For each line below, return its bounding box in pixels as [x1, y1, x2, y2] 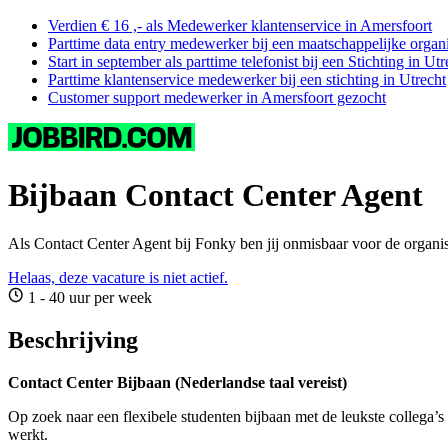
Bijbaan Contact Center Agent [8, 176, 423, 213]
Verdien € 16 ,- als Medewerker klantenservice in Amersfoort [48, 17, 432, 35]
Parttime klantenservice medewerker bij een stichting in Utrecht [48, 71, 446, 89]
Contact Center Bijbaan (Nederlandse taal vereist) [8, 374, 347, 392]
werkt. [8, 426, 48, 444]
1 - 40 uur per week [24, 289, 152, 307]
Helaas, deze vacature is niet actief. [8, 269, 228, 287]
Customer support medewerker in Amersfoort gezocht [48, 89, 386, 107]
